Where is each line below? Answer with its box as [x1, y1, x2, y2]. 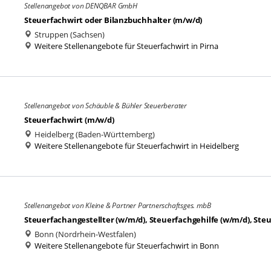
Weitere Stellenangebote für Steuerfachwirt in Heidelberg [34, 140, 239, 151]
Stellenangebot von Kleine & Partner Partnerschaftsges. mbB [24, 200, 211, 211]
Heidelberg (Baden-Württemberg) [33, 129, 155, 140]
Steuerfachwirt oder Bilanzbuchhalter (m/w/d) [24, 15, 203, 25]
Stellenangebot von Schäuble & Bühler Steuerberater [24, 100, 187, 111]
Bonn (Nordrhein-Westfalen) [33, 229, 136, 240]
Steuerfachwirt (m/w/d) [24, 114, 114, 125]
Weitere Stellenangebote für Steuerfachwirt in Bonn [34, 240, 219, 251]
